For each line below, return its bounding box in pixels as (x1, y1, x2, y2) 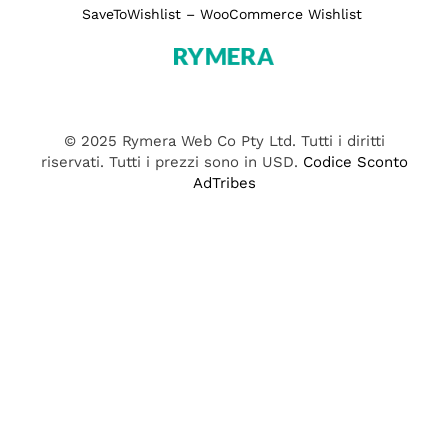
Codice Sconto (302, 152, 408, 171)
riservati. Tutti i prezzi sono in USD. (40, 152, 303, 171)
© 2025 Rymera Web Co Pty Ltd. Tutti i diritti (63, 131, 385, 150)
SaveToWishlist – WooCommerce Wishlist (82, 5, 363, 22)
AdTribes (192, 173, 256, 192)
